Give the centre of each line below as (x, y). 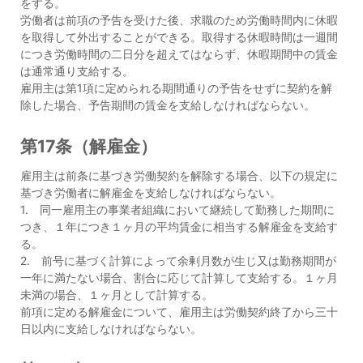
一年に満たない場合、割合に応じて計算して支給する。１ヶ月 (179, 278)
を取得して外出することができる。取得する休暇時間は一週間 (179, 37)
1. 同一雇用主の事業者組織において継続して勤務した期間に (177, 209)
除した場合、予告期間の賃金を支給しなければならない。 (168, 105)
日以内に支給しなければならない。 (111, 329)
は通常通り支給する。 (77, 71)
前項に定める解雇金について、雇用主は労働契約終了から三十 (179, 312)
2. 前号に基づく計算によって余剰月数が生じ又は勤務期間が (178, 261)
